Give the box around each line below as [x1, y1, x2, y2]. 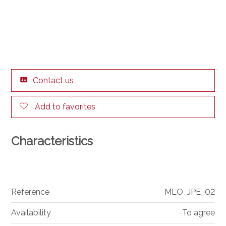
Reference [11, 187, 50, 197]
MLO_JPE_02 [164, 187, 215, 197]
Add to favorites [35, 101, 96, 111]
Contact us [33, 75, 74, 85]
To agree [182, 208, 215, 218]
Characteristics [11, 134, 93, 149]
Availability [11, 208, 51, 218]
